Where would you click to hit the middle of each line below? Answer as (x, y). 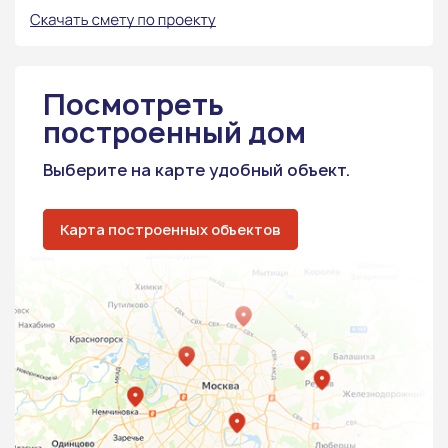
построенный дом (174, 133)
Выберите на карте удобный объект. (196, 170)
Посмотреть (133, 105)
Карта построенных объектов (170, 230)
